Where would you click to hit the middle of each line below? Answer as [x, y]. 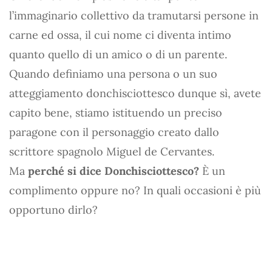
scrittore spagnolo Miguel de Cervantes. [112, 151]
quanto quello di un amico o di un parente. [118, 54]
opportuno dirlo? [53, 209]
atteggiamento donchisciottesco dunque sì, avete [135, 93]
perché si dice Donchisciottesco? [114, 171]
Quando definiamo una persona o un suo [113, 73]
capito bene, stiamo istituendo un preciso [116, 112]
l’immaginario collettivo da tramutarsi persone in [134, 15]
